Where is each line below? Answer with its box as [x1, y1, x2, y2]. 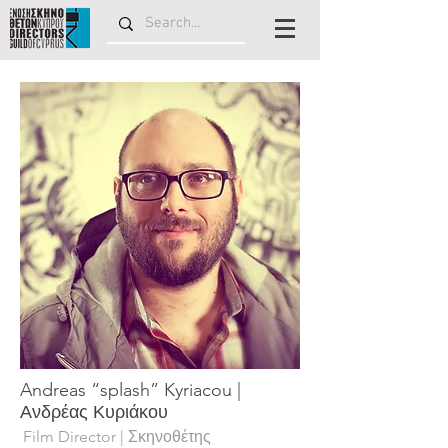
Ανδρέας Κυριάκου [20, 401, 168, 423]
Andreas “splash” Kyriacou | [20, 379, 241, 401]
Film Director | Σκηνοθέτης [23, 427, 211, 446]
